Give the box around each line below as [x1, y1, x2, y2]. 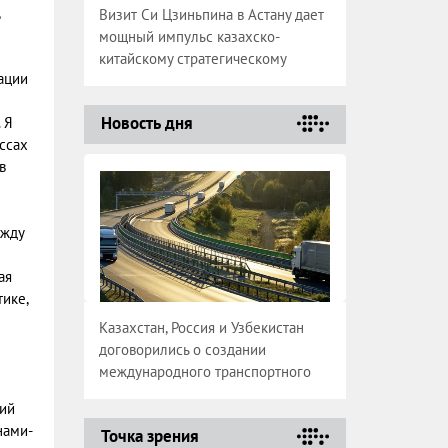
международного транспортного [98, 362, 311, 381]
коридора [98, 384, 161, 403]
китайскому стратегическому [98, 49, 286, 68]
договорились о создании [98, 340, 266, 359]
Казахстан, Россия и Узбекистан [98, 318, 304, 337]
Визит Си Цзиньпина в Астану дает [98, 5, 324, 24]
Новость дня [100, 112, 193, 134]
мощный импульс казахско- [98, 27, 280, 46]
